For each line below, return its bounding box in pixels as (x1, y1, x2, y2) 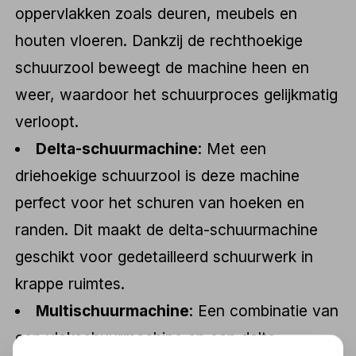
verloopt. (15, 111, 79, 131)
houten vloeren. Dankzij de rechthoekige (15, 30, 304, 50)
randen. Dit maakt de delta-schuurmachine (15, 219, 319, 239)
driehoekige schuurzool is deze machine (15, 165, 300, 185)
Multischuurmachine (36, 300, 190, 320)
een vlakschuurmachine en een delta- (15, 327, 283, 347)
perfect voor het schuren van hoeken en (15, 192, 305, 212)
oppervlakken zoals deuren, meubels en (15, 3, 298, 23)
